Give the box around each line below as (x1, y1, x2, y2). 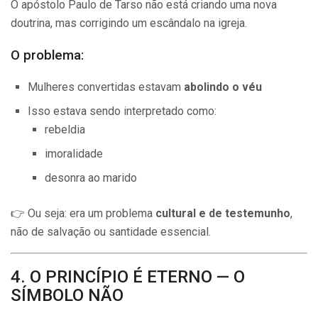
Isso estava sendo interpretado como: (28, 104, 216, 118)
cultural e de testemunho (155, 206, 290, 220)
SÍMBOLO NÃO (11, 285, 124, 306)
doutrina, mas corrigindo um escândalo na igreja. (11, 16, 247, 31)
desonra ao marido (45, 170, 137, 185)
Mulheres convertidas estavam (28, 79, 184, 94)
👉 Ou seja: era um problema (11, 206, 155, 220)
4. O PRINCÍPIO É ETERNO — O (11, 267, 245, 287)
